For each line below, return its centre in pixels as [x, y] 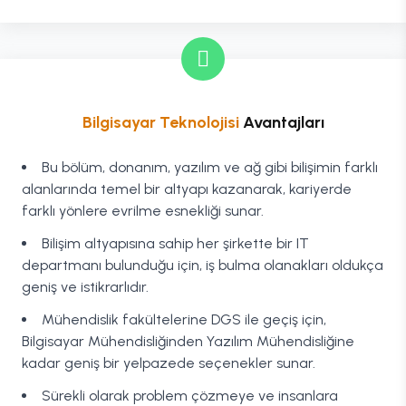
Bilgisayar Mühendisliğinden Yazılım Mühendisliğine [188, 341]
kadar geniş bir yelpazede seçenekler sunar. [169, 363]
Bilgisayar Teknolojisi [160, 122]
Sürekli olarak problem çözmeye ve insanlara [190, 396]
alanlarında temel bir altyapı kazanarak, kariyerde [187, 189]
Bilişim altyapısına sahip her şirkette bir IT [175, 243]
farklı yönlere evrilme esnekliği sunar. [143, 211]
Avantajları [281, 122]
